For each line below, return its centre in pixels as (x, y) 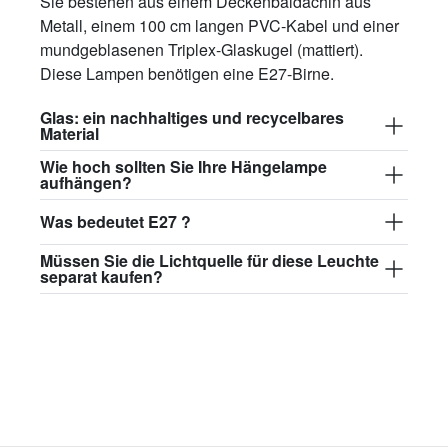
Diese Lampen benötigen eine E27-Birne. (187, 73)
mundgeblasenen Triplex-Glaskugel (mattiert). (201, 49)
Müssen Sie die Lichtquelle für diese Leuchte (209, 260)
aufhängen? (86, 182)
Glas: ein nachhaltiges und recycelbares (192, 117)
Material (69, 133)
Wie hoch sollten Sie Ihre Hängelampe (183, 166)
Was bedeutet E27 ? (115, 221)
